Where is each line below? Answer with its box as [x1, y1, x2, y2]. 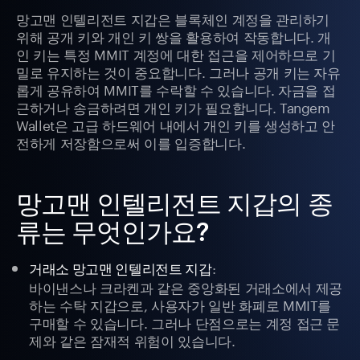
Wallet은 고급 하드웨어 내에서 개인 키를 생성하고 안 [16, 113, 336, 135]
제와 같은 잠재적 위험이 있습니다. [29, 329, 235, 350]
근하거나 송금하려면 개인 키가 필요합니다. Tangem [16, 96, 330, 117]
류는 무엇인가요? [16, 216, 210, 247]
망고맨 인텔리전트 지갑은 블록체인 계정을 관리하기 [16, 7, 329, 29]
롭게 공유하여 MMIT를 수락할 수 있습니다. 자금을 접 [16, 78, 336, 100]
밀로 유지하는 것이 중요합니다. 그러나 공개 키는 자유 [16, 60, 341, 82]
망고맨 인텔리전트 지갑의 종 [16, 188, 333, 219]
